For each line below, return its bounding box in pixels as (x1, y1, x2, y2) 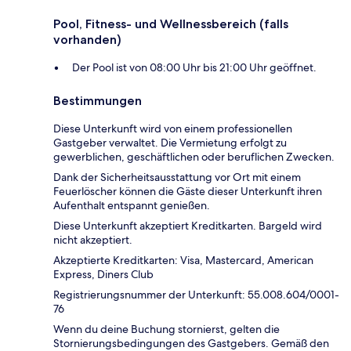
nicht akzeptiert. (53, 233, 132, 248)
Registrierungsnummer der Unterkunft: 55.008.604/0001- (53, 288, 339, 302)
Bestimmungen (53, 93, 142, 109)
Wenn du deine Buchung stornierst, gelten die (53, 322, 280, 337)
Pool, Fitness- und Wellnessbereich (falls (53, 16, 288, 32)
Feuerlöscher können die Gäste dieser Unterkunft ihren (53, 184, 322, 199)
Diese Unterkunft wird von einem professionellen (53, 121, 292, 136)
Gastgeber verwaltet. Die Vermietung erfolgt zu (53, 136, 287, 150)
